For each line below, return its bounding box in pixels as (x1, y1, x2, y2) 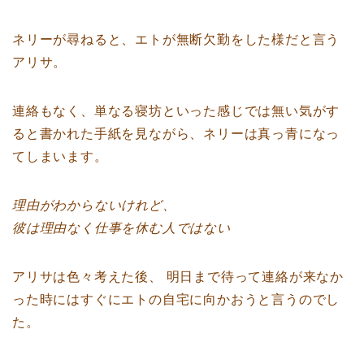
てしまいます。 (12, 149, 108, 163)
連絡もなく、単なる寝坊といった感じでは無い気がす (12, 103, 340, 118)
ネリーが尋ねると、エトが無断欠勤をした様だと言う (12, 32, 340, 46)
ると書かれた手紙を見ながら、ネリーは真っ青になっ (12, 126, 340, 141)
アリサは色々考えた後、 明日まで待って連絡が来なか (12, 269, 344, 284)
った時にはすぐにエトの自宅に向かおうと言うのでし (12, 292, 340, 306)
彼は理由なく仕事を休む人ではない (12, 220, 231, 235)
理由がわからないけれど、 (12, 197, 176, 212)
